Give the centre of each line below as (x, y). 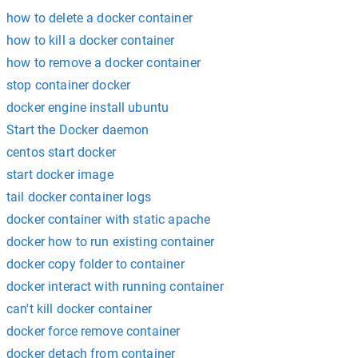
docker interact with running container (115, 286)
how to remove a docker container (103, 62)
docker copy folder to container (95, 264)
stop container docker (69, 85)
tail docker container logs (79, 197)
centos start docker (61, 152)
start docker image (60, 174)
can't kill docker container (80, 308)
